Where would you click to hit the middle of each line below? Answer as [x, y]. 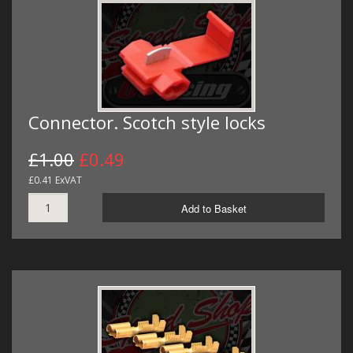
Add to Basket [214, 209]
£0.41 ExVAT [55, 180]
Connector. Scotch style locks [147, 123]
